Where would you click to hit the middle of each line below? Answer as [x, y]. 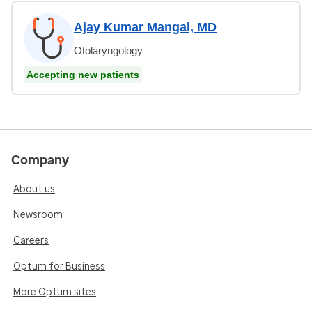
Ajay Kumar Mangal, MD [145, 27]
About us [34, 189]
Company [40, 160]
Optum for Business [59, 266]
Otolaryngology [108, 50]
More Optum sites [55, 292]
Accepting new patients [83, 74]
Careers [31, 240]
